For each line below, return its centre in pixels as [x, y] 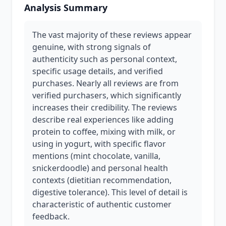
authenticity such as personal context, [105, 59]
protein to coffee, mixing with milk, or [104, 132]
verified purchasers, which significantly [107, 95]
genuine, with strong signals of [92, 47]
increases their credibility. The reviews [105, 107]
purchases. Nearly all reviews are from [105, 83]
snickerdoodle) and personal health [100, 168]
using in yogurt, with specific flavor [99, 144]
